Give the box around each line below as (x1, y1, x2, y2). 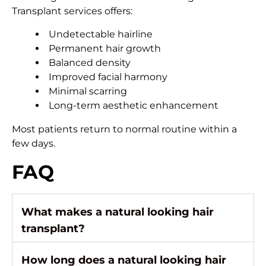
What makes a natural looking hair (21, 205, 214, 219)
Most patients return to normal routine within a (12, 123, 237, 135)
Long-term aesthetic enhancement (49, 100, 218, 112)
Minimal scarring (49, 85, 127, 97)
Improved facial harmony (49, 71, 167, 83)
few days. (12, 138, 55, 150)
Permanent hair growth (49, 43, 161, 55)
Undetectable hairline (49, 28, 153, 40)
